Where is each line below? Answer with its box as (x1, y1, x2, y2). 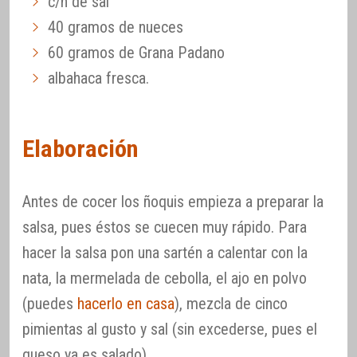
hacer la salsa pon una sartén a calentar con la (22, 242, 308, 262)
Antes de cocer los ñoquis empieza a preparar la (22, 191, 324, 211)
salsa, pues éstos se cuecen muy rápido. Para (22, 217, 307, 237)
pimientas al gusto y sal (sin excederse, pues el (22, 319, 317, 339)
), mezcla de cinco (175, 293, 288, 313)
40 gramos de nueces (48, 18, 183, 37)
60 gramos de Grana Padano (48, 43, 225, 63)
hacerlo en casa (77, 293, 175, 313)
